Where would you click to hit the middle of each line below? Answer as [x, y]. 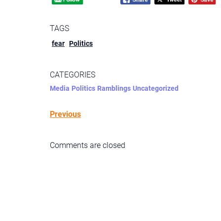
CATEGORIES [73, 75]
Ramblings [114, 88]
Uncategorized [156, 88]
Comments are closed [88, 145]
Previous [65, 114]
